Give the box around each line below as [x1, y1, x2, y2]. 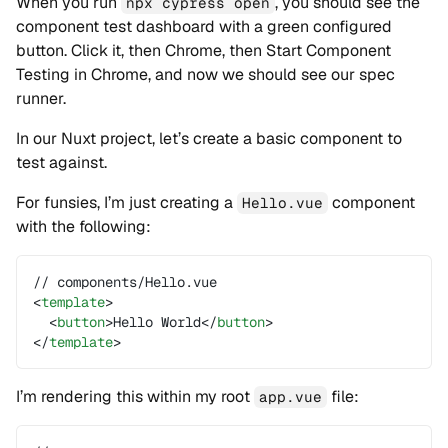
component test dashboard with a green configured [16, 16, 392, 37]
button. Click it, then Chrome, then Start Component [16, 40, 391, 61]
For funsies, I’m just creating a [16, 192, 237, 213]
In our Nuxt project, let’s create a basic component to [16, 128, 402, 149]
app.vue [259, 388, 323, 406]
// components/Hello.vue [33, 273, 217, 291]
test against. [16, 152, 107, 173]
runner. [16, 88, 66, 109]
